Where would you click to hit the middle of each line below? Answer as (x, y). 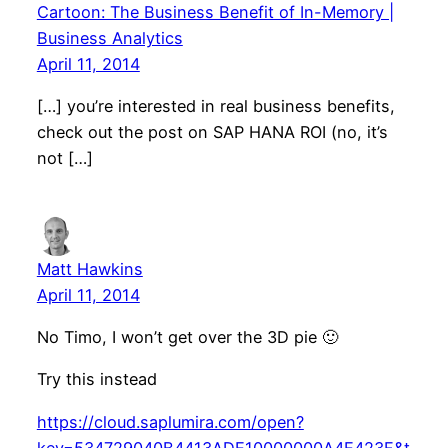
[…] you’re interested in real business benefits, (215, 105)
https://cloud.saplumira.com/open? (170, 421)
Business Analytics (109, 37)
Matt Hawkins (89, 268)
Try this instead (96, 379)
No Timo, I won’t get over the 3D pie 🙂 (187, 337)
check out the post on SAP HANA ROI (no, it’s (212, 131)
